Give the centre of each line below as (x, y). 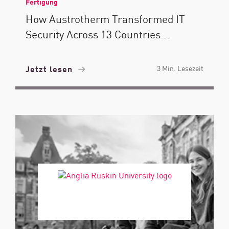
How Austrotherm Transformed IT (105, 18)
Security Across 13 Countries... (98, 34)
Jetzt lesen (50, 68)
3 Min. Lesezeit (180, 68)
